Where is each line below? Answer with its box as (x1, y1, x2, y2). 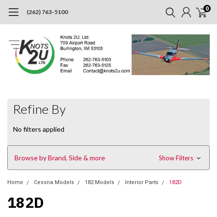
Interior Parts (125, 179, 158, 186)
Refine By (13, 101, 66, 117)
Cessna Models (34, 179, 74, 186)
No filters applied (13, 124, 64, 133)
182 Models (85, 179, 114, 186)
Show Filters (158, 154, 195, 162)
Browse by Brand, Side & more (15, 153, 105, 162)
